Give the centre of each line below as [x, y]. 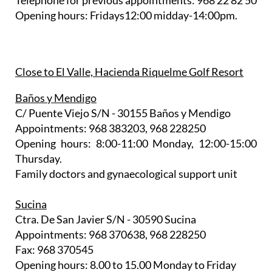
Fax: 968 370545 [54, 250]
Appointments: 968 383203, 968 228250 [110, 128]
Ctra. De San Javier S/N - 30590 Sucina [106, 219]
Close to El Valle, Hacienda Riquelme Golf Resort [129, 72]
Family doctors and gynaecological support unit [126, 174]
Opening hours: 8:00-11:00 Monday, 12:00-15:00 [136, 144]
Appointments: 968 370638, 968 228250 [110, 235]
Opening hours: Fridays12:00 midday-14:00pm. [126, 15]
